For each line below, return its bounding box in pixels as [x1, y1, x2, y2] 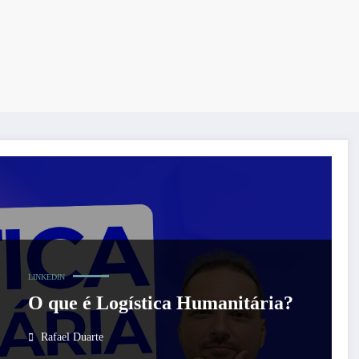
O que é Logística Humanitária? [27, 292, 293, 314]
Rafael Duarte [40, 331, 103, 344]
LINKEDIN [27, 272, 65, 282]
